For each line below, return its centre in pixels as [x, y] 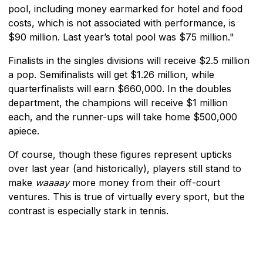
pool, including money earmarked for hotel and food [125, 9]
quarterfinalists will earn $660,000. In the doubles [120, 88]
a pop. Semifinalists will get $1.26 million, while [111, 74]
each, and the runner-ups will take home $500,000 [123, 117]
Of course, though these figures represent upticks [120, 154]
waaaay [52, 182]
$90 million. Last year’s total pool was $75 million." [121, 37]
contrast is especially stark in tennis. [88, 210]
